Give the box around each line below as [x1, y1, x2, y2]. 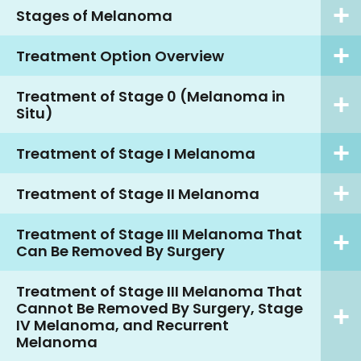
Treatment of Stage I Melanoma [16, 143, 255, 164]
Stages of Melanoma [16, 5, 172, 26]
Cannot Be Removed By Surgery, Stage [16, 297, 303, 318]
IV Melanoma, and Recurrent [16, 314, 229, 335]
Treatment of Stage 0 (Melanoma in [16, 85, 285, 106]
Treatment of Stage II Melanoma [16, 183, 259, 204]
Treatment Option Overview [16, 45, 224, 66]
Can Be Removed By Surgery [16, 240, 225, 261]
